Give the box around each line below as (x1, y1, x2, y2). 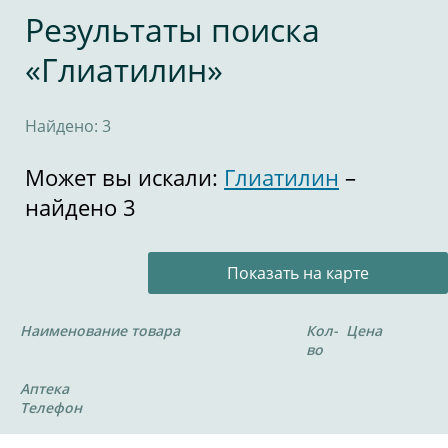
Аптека (20, 379, 69, 398)
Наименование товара (20, 321, 180, 340)
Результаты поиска (25, 8, 320, 51)
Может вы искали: (25, 162, 224, 192)
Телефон (20, 398, 82, 417)
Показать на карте (227, 262, 369, 284)
